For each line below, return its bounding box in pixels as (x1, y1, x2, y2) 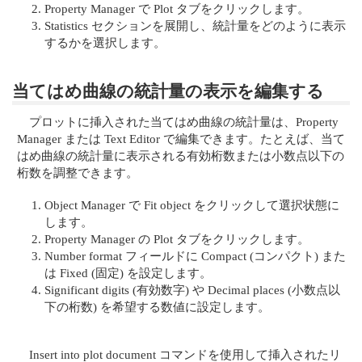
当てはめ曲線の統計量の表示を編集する (12, 81, 324, 100)
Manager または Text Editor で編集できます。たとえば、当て (17, 132, 346, 146)
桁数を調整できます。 (17, 166, 139, 180)
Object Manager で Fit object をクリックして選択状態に (44, 197, 339, 212)
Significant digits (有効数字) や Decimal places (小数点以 (44, 282, 340, 297)
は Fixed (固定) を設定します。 (44, 265, 212, 280)
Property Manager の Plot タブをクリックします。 (44, 231, 309, 246)
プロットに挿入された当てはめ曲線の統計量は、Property (29, 115, 339, 129)
